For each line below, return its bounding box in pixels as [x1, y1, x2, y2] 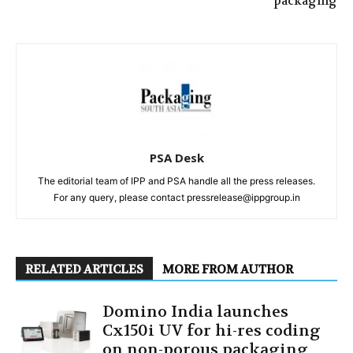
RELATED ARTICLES [25, 261, 143, 277]
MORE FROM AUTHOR [162, 261, 293, 277]
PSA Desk [149, 149, 204, 165]
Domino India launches [102, 301, 288, 321]
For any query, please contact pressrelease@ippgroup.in [53, 191, 300, 203]
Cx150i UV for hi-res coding [102, 320, 321, 340]
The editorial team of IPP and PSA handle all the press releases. [38, 174, 315, 187]
